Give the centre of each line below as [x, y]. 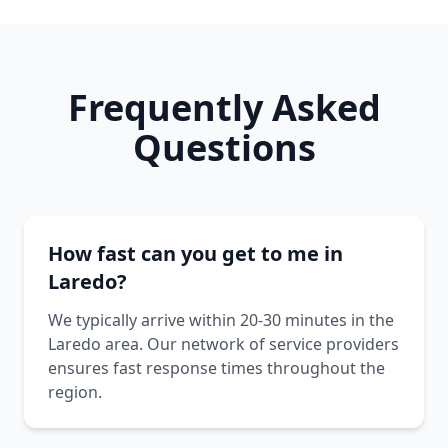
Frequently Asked [224, 107]
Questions [224, 147]
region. [75, 392]
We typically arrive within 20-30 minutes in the [221, 320]
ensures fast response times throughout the [216, 368]
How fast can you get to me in [195, 253]
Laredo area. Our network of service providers [223, 344]
